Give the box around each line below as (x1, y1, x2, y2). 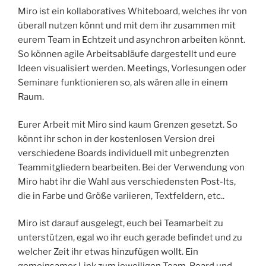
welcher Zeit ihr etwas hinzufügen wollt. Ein (18, 246, 198, 258)
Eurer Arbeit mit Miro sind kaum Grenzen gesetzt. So (18, 119, 237, 130)
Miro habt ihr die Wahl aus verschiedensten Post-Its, (18, 176, 236, 187)
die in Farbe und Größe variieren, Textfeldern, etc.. (18, 190, 224, 201)
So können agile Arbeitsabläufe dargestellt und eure (18, 49, 236, 60)
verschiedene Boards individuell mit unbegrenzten (18, 147, 229, 159)
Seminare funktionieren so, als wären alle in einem (18, 77, 228, 88)
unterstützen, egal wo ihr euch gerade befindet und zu (18, 232, 242, 243)
